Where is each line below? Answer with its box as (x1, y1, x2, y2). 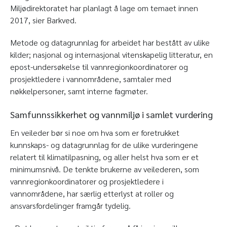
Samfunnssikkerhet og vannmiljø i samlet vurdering (10, 108, 213, 120)
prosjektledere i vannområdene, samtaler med (10, 73, 171, 84)
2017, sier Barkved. (10, 14, 77, 25)
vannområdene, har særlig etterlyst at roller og (10, 187, 174, 199)
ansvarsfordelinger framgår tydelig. (10, 200, 131, 211)
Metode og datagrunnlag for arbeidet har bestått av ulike (10, 36, 210, 48)
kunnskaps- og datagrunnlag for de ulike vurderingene (10, 139, 198, 150)
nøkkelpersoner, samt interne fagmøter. (10, 85, 148, 96)
